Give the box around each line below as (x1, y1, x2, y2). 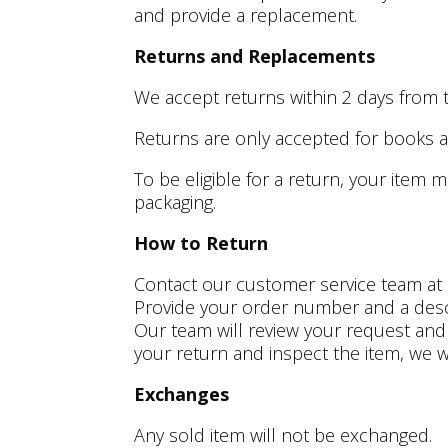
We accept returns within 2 (134, 84, 353, 109)
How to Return (134, 230, 269, 255)
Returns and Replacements (134, 43, 376, 68)
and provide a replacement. (134, 2, 358, 27)
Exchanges (134, 381, 230, 406)
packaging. (134, 189, 217, 214)
